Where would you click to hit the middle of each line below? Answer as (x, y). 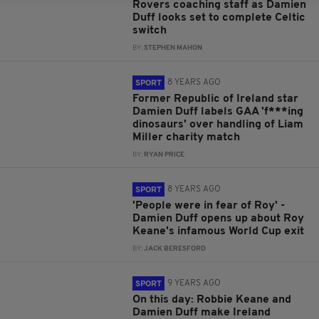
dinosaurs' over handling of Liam (218, 125)
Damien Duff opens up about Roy (219, 219)
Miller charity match (187, 137)
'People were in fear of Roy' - (209, 206)
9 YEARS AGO (194, 283)
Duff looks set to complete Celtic (219, 18)
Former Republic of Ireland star (216, 99)
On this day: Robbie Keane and (212, 300)
